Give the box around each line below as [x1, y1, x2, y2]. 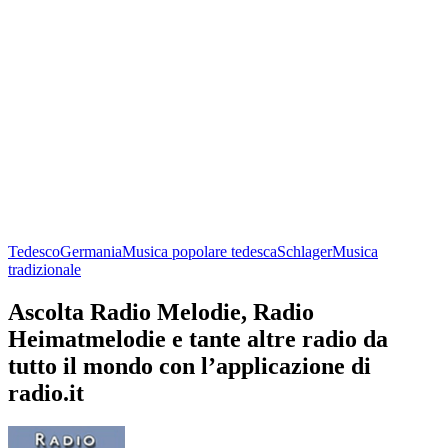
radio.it [8, 379, 84, 406]
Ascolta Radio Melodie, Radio [8, 298, 314, 325]
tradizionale [8, 260, 81, 278]
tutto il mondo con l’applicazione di [8, 352, 371, 379]
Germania [60, 242, 122, 260]
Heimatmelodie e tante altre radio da [8, 325, 388, 352]
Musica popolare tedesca [122, 242, 277, 260]
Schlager [277, 242, 332, 260]
